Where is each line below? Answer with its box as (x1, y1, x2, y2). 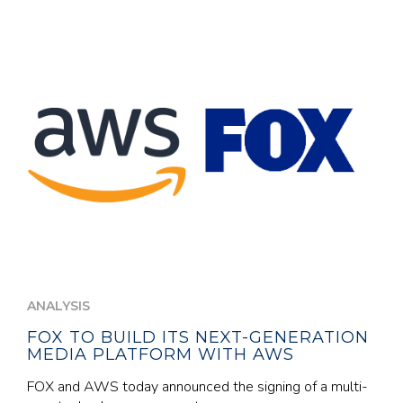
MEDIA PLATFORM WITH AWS (27, 345, 294, 364)
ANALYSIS (27, 298, 90, 314)
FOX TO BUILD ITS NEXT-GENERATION (27, 327, 369, 347)
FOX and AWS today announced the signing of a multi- (27, 377, 368, 397)
